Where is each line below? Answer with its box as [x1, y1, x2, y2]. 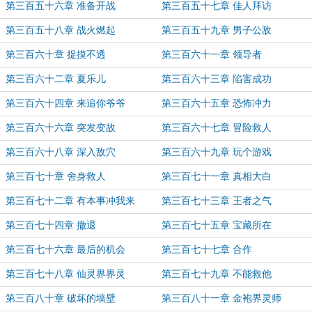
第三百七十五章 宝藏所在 [162, 220, 272, 231]
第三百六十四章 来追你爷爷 [6, 98, 125, 109]
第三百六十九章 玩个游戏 [162, 147, 272, 157]
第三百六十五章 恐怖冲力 [162, 98, 272, 109]
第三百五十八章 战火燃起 [6, 25, 116, 36]
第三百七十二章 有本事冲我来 [6, 196, 135, 206]
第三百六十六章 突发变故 [6, 123, 116, 133]
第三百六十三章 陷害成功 [162, 74, 272, 84]
